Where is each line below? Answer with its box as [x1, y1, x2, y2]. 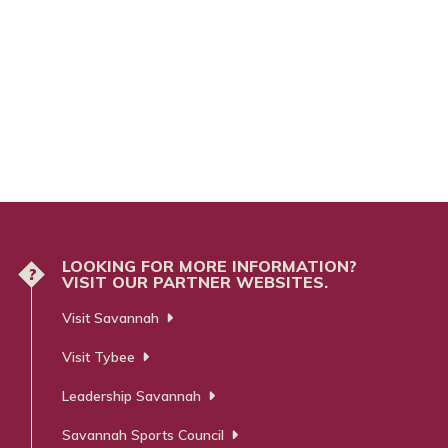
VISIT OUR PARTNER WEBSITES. [61, 272, 328, 293]
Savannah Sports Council [61, 425, 224, 444]
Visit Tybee [61, 347, 135, 366]
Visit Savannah [61, 308, 159, 327]
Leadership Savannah [61, 386, 201, 405]
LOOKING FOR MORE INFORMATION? [61, 256, 357, 277]
